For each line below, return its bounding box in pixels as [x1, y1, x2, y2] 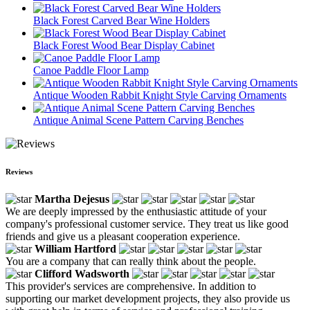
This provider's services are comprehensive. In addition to [6, 280, 256, 292]
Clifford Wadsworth [35, 267, 129, 280]
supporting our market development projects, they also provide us [6, 292, 290, 304]
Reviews [6, 167, 33, 176]
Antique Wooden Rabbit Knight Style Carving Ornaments [33, 89, 286, 101]
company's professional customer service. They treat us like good [6, 217, 289, 230]
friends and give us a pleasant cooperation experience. [6, 230, 240, 242]
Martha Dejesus [35, 192, 109, 205]
